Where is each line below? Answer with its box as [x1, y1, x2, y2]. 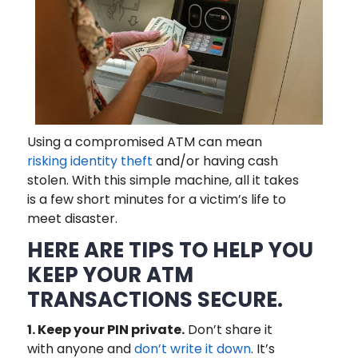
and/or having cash [152, 152, 278, 171]
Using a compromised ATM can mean [26, 133, 262, 152]
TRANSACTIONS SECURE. [26, 285, 288, 315]
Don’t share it [184, 320, 272, 340]
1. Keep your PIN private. [26, 320, 185, 340]
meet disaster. [26, 209, 121, 229]
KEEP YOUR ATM [26, 261, 193, 290]
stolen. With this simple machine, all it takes [26, 171, 299, 190]
